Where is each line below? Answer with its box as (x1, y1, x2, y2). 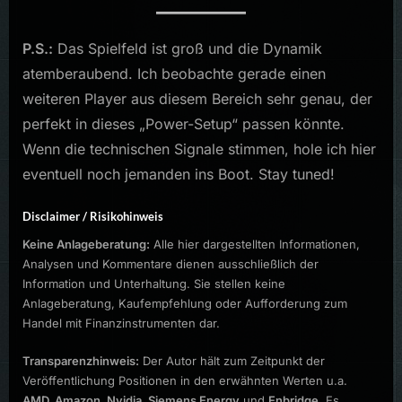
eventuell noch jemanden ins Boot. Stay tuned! (22, 164, 335, 183)
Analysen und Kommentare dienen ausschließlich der (22, 257, 319, 272)
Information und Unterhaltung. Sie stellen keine (22, 276, 285, 292)
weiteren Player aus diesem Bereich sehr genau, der (22, 89, 372, 108)
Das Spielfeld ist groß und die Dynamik (53, 39, 322, 57)
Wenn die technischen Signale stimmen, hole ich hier (22, 139, 376, 158)
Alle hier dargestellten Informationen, (150, 237, 360, 252)
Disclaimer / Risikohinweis (22, 208, 163, 223)
